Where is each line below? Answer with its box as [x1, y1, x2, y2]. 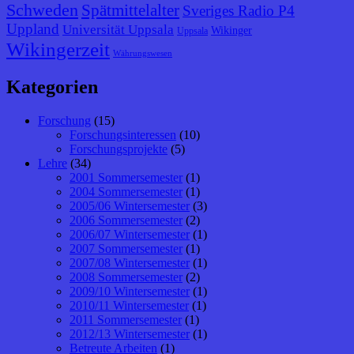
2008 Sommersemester [70, 269, 183, 284]
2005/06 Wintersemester [70, 198, 190, 213]
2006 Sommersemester [70, 213, 183, 227]
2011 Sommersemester [70, 312, 182, 326]
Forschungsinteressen [70, 127, 176, 141]
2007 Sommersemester [70, 241, 183, 255]
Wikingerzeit [6, 37, 110, 60]
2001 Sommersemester [70, 170, 183, 184]
